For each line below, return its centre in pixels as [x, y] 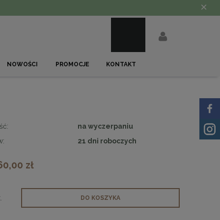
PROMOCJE [73, 64]
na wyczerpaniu [105, 126]
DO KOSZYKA [100, 198]
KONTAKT [121, 64]
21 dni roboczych [107, 141]
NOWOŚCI [23, 64]
